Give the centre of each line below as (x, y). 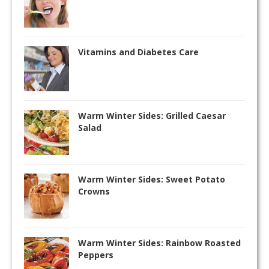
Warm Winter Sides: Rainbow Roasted (159, 243)
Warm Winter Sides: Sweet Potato (152, 180)
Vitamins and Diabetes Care (138, 52)
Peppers (96, 255)
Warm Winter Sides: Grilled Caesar (152, 116)
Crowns (94, 192)
